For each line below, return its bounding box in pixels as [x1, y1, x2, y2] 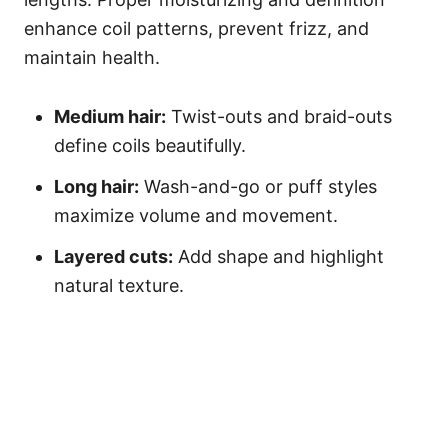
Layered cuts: [54, 246, 173, 267]
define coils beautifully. [54, 135, 246, 156]
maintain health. [24, 47, 160, 68]
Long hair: [54, 176, 139, 197]
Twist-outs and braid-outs [166, 106, 392, 127]
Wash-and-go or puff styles [139, 176, 377, 197]
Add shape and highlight [173, 246, 384, 267]
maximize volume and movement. [54, 205, 338, 226]
